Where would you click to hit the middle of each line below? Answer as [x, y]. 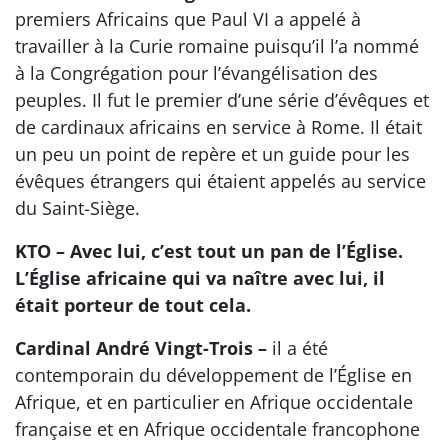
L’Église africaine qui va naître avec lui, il [200, 277]
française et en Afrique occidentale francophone [217, 428]
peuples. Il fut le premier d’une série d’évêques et [222, 99]
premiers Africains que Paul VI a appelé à [188, 18]
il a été [297, 347]
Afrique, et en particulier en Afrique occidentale [214, 401]
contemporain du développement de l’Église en [213, 374]
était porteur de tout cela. [133, 304]
